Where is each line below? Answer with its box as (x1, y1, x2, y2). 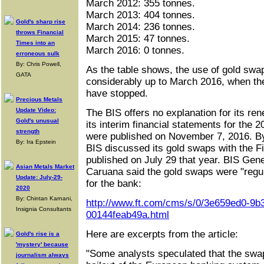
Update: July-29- (16, 174, 62, 180)
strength (16, 128, 39, 134)
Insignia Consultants (16, 206, 71, 212)
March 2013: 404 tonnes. (86, 9, 195, 21)
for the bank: (86, 178, 141, 189)
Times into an (16, 39, 55, 46)
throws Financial (16, 29, 64, 35)
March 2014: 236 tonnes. (86, 21, 195, 32)
